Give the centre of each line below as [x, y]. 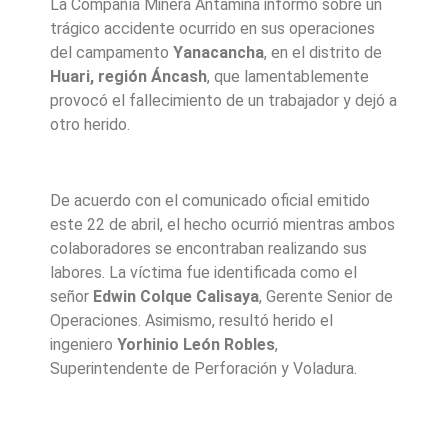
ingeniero [83, 345]
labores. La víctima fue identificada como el [203, 273]
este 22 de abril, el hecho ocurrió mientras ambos [222, 225]
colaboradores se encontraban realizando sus [208, 249]
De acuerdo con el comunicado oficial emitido [210, 201]
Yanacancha [218, 52]
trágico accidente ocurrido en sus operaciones [212, 28]
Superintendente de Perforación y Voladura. [203, 369]
